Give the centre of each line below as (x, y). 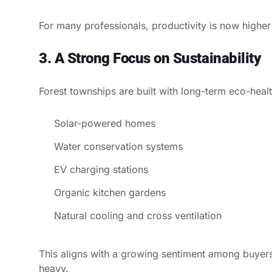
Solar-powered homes (105, 123)
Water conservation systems (118, 146)
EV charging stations (101, 169)
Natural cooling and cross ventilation (138, 215)
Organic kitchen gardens (110, 192)
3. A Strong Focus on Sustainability (150, 58)
